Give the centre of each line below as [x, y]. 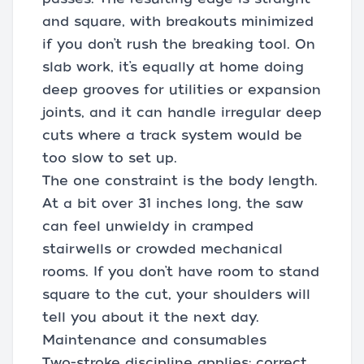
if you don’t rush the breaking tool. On [179, 45]
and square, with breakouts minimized [178, 22]
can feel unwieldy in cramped [148, 227]
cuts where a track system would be [172, 136]
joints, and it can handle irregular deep [182, 113]
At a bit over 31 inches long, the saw [173, 204]
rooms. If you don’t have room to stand [181, 272]
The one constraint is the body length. [180, 181]
